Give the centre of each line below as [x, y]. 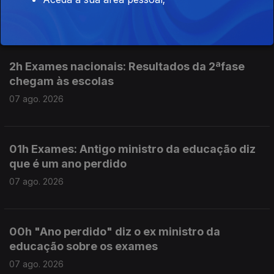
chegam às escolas [61, 81]
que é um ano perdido [68, 164]
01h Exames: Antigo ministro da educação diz [132, 149]
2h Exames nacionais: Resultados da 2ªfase [127, 66]
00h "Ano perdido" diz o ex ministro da [115, 231]
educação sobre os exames [83, 246]
